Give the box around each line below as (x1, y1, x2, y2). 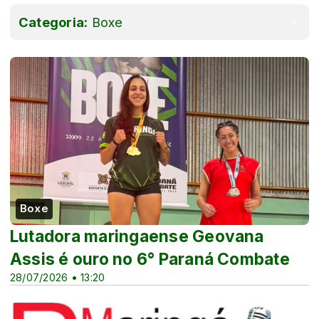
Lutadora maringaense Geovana (10, 226, 264, 246)
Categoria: (19, 14, 88, 30)
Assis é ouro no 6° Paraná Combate (10, 249, 290, 269)
